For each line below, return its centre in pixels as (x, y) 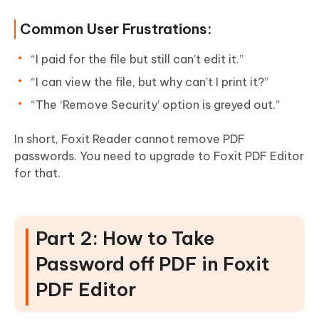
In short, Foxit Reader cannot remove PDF (130, 139)
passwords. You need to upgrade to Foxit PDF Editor (159, 156)
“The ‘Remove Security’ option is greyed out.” (156, 105)
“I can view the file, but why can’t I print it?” (150, 82)
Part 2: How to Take (125, 239)
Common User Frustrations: (116, 29)
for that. (37, 173)
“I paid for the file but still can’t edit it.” (137, 59)
